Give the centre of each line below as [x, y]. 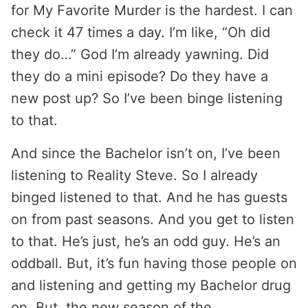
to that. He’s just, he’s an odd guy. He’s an [146, 241]
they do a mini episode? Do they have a [140, 76]
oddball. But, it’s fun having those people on [154, 263]
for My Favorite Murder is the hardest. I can [152, 10]
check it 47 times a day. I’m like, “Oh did [141, 32]
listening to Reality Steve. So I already [134, 175]
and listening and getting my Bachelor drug [151, 285]
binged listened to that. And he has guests [149, 197]
